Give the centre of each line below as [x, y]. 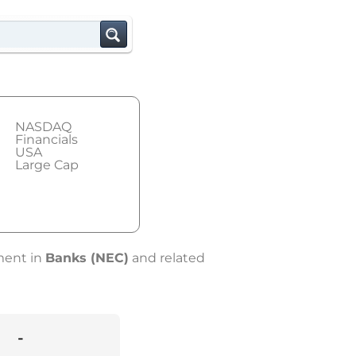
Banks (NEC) [87, 258]
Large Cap [47, 165]
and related [166, 258]
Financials [47, 139]
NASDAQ [44, 127]
